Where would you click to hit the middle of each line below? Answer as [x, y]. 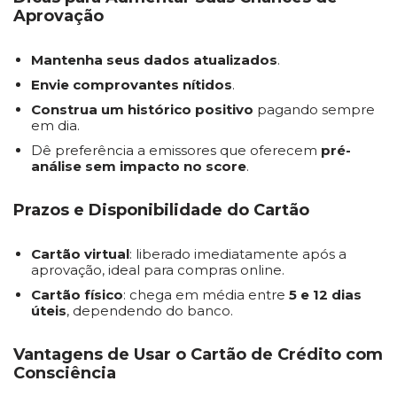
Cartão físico [77, 295]
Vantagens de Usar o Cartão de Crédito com [198, 354]
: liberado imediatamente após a [238, 254]
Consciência [65, 373]
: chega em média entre [206, 295]
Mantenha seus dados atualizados [154, 60]
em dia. [55, 125]
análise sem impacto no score [139, 166]
